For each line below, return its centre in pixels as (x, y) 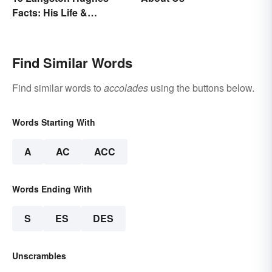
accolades (126, 87)
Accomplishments (54, 27)
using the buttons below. (201, 87)
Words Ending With (52, 189)
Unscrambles (39, 255)
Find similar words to (58, 87)
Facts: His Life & (50, 12)
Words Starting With (54, 122)
